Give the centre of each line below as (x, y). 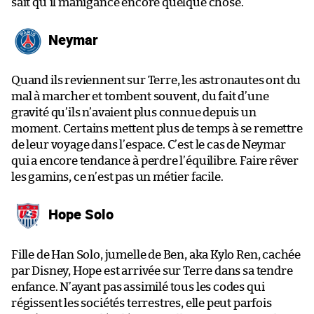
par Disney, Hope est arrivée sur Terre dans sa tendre (152, 271)
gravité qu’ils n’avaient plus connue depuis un (134, 112)
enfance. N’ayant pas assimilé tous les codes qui (138, 287)
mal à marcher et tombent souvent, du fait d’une (140, 96)
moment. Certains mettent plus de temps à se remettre (157, 128)
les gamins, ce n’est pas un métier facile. (117, 177)
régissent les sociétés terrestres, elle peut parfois (142, 303)
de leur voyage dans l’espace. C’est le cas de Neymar (149, 144)
